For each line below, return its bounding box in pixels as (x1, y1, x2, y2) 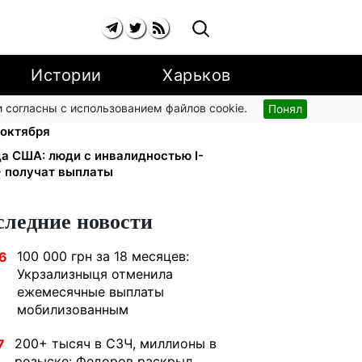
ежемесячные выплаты (17, 284, 164, 300)
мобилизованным (17, 301, 128, 318)
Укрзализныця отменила (17, 266, 173, 282)
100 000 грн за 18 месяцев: (17, 248, 189, 264)
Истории (31, 65, 102, 85)
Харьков (162, 65, 231, 85)
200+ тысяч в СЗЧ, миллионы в (15, 335, 217, 351)
